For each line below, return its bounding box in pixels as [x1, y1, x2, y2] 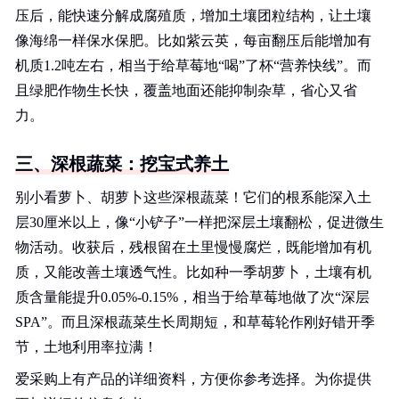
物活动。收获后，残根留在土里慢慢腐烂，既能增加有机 [15, 240, 371, 255]
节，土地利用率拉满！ [15, 339, 158, 354]
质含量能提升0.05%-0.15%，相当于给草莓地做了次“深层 [15, 289, 370, 305]
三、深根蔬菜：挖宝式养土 [15, 154, 229, 174]
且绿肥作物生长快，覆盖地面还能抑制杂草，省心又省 [15, 83, 357, 98]
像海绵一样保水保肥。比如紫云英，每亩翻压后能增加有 [15, 33, 371, 48]
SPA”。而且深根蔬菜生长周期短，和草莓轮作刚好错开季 [15, 314, 375, 330]
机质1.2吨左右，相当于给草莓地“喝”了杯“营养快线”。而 [15, 58, 371, 73]
